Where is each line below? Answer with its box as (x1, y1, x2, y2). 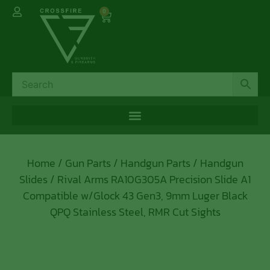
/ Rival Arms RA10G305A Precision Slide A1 (48, 171, 251, 187)
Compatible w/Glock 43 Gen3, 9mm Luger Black (22, 187, 248, 204)
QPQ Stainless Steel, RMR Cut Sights (49, 204, 221, 220)
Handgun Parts (120, 155, 190, 171)
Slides (19, 171, 48, 187)
